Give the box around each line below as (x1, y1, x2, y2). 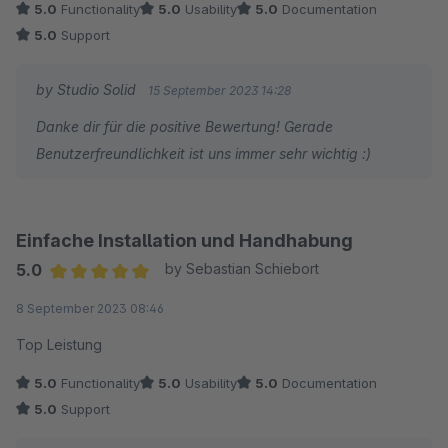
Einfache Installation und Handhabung (16, 230, 353, 252)
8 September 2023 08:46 (16, 301, 164, 317)
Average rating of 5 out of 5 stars (49, 286, 287, 307)
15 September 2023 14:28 (148, 83, 291, 99)
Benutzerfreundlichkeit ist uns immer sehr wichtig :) (36, 145, 371, 163)
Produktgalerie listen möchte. (16, 13, 210, 31)
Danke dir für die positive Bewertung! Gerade (36, 118, 333, 136)
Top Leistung (16, 336, 102, 354)
